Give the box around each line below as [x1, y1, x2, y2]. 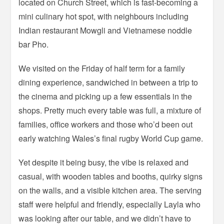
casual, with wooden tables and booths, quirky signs [18, 170, 203, 182]
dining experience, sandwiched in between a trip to [18, 76, 198, 88]
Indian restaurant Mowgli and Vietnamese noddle [18, 24, 192, 36]
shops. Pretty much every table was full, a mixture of [18, 104, 201, 116]
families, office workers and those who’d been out [18, 118, 193, 130]
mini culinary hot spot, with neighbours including [18, 10, 189, 22]
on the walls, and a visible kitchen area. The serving [18, 184, 202, 196]
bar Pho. [18, 38, 49, 50]
